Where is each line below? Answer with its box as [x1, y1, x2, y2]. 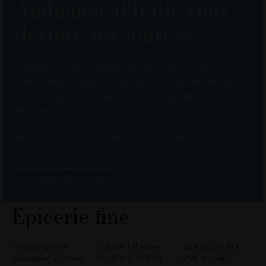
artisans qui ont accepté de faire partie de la [15, 90, 220, 103]
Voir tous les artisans [18, 173, 115, 186]
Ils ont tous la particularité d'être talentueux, [15, 129, 218, 142]
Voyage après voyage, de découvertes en [15, 60, 210, 73]
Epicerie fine [12, 201, 129, 233]
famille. [15, 104, 47, 118]
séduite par [181, 253, 226, 264]
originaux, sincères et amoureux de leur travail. [15, 144, 228, 157]
